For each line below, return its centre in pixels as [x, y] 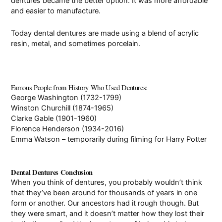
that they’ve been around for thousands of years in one [104, 193]
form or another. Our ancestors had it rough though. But [105, 203]
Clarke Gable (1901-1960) [54, 119]
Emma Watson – [39, 139]
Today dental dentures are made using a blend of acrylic [105, 33]
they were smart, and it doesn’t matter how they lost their [108, 213]
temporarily [86, 139]
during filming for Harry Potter [156, 139]
